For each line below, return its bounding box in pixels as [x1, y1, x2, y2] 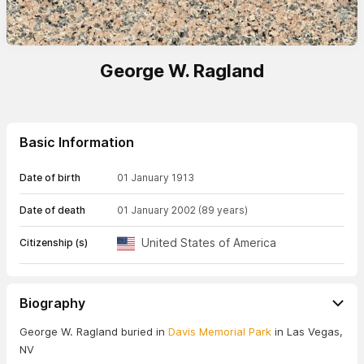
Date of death [19, 204, 85, 216]
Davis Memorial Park [168, 325, 271, 338]
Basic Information [19, 134, 134, 150]
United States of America [141, 236, 276, 249]
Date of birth [19, 171, 80, 184]
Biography [19, 295, 85, 311]
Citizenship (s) [19, 236, 88, 249]
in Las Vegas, [271, 325, 343, 338]
